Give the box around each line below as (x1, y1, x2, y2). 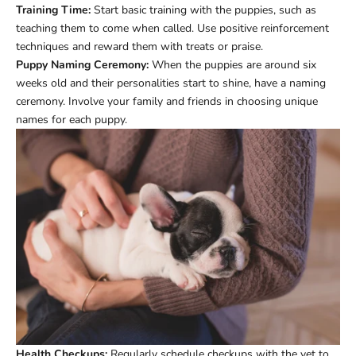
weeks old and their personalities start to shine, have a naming (16, 75, 326, 91)
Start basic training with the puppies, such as (91, 2, 316, 17)
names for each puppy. (16, 111, 127, 127)
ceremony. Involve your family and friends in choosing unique (16, 93, 318, 109)
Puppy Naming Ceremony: (16, 56, 149, 72)
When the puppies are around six (149, 56, 316, 72)
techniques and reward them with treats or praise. (16, 38, 263, 54)
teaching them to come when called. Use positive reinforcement (16, 20, 329, 36)
